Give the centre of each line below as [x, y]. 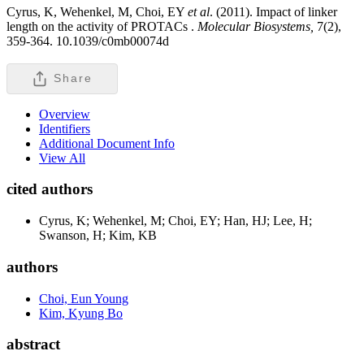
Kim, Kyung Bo [81, 313]
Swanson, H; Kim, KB [98, 236]
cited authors [50, 189]
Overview [65, 114]
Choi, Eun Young [84, 298]
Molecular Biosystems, [256, 26]
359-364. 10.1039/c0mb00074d [88, 41]
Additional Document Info [107, 143]
